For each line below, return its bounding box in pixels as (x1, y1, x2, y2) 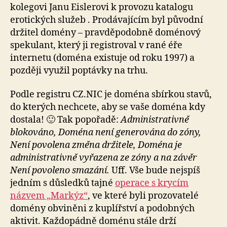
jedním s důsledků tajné (10, 177, 115, 190)
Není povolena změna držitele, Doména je (10, 139, 182, 152)
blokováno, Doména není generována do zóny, (10, 127, 201, 139)
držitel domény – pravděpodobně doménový (10, 26, 201, 39)
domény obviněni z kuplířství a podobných (10, 203, 195, 215)
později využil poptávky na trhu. (10, 64, 148, 77)
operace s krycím (115, 177, 188, 190)
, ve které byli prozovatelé (88, 190, 199, 202)
